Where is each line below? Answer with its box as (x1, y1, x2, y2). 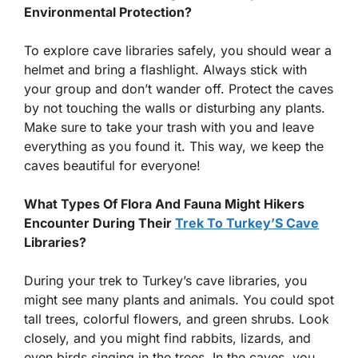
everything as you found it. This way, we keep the (24, 137, 324, 154)
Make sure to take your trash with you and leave (24, 118, 314, 135)
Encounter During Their (24, 214, 175, 231)
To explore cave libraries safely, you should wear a (24, 42, 332, 58)
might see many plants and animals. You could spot (24, 291, 334, 308)
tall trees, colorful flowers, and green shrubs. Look (24, 310, 329, 327)
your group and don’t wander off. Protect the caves (24, 80, 333, 97)
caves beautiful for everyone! (24, 157, 201, 173)
